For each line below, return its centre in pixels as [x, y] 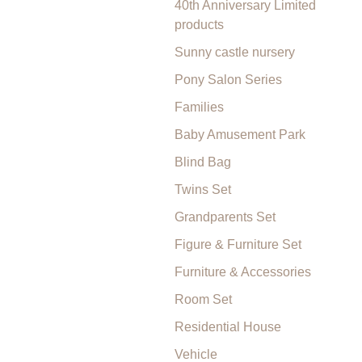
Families [199, 107]
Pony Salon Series [228, 80]
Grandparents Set [225, 217]
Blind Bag [203, 162]
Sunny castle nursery [235, 52]
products [199, 25]
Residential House [228, 327]
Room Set [203, 299]
